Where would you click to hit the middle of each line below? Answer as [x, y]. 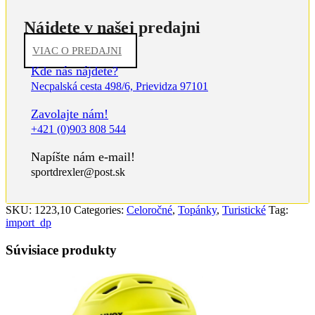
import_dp [28, 223]
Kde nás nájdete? [75, 71]
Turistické [244, 210]
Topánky [197, 210]
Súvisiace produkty [61, 250]
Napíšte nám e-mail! [83, 157]
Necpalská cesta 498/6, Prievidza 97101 [120, 86]
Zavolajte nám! [70, 114]
